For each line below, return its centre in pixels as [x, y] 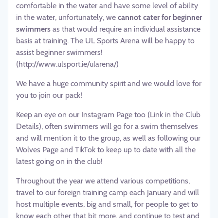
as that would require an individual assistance [126, 29]
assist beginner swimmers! [59, 52]
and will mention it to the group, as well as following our [108, 138]
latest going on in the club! [59, 161]
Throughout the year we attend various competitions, [103, 181]
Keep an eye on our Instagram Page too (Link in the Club [108, 115]
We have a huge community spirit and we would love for [109, 83]
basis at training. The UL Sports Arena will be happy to [105, 41]
